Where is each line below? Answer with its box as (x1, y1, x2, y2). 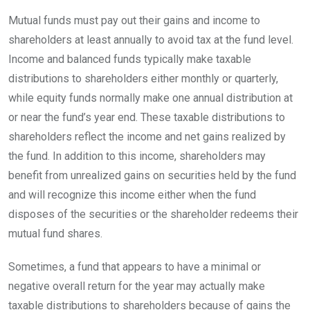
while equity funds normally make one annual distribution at (8, 91, 293, 104)
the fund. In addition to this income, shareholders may (8, 149, 266, 163)
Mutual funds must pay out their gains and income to (8, 13, 260, 27)
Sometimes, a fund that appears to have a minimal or (8, 259, 261, 273)
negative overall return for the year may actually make (8, 279, 265, 293)
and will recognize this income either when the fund (8, 188, 256, 201)
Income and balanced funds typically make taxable (8, 52, 251, 66)
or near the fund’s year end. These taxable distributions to (8, 110, 285, 124)
